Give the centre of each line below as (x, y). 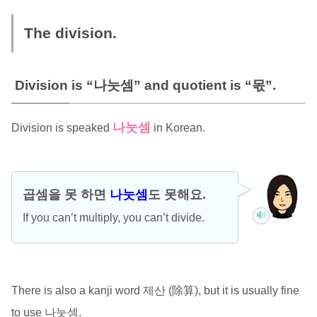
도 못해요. (177, 194)
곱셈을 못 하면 (66, 194)
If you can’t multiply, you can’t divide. (113, 217)
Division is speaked (62, 127)
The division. (70, 33)
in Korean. (178, 127)
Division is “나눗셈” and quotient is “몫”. (145, 85)
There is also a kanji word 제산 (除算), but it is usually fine (155, 290)
